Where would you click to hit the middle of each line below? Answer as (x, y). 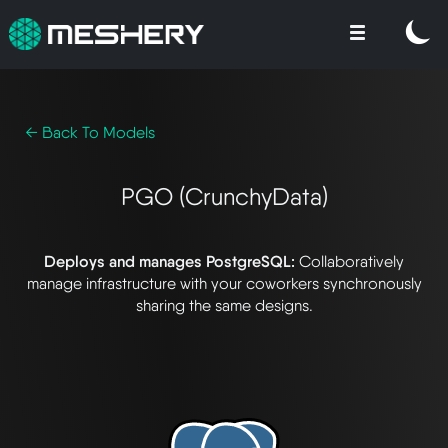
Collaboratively (351, 261)
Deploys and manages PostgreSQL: (171, 261)
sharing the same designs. (224, 305)
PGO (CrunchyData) (224, 196)
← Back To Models (90, 132)
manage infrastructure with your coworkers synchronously (224, 283)
